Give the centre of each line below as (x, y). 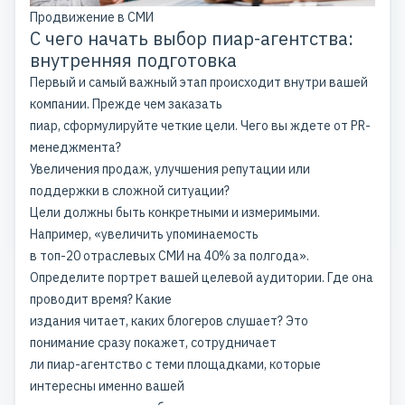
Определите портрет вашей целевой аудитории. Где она (202, 278)
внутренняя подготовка (133, 61)
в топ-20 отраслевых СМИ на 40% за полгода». (170, 256)
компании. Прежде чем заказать (126, 104)
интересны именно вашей (107, 386)
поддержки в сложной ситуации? (130, 191)
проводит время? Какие (101, 300)
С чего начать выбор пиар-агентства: (192, 39)
